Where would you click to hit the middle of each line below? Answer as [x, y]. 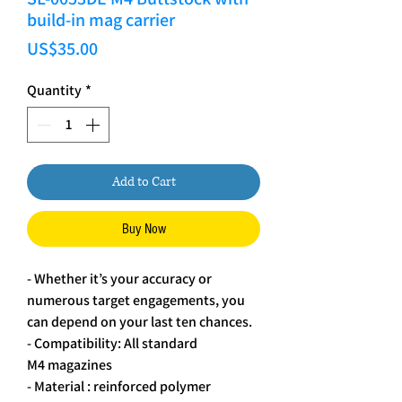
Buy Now [144, 229]
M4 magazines [70, 365]
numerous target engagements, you [136, 301]
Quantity [54, 91]
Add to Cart [144, 182]
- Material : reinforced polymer [119, 387]
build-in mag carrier [101, 20]
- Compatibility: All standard [112, 344]
